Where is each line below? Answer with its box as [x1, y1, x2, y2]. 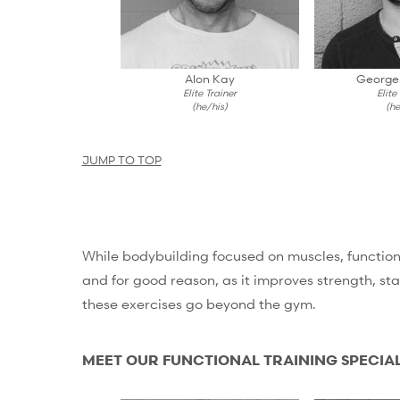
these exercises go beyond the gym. [81, 294, 316, 312]
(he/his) [192, 98, 229, 114]
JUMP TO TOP [81, 151, 162, 168]
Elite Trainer [183, 85, 237, 101]
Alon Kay [185, 71, 236, 87]
